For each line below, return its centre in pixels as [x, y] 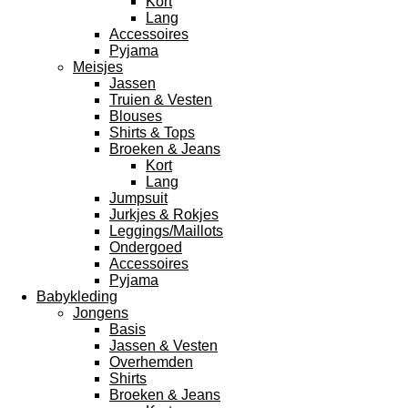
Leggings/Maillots [166, 231]
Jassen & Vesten [163, 346]
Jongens [101, 313]
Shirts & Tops [152, 133]
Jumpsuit [138, 198]
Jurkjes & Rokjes [164, 214]
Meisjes [98, 67]
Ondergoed [146, 247]
